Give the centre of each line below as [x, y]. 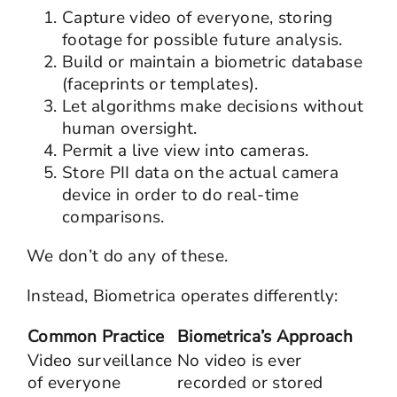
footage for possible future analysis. [202, 39]
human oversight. [129, 128]
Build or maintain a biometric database [212, 62]
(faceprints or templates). [160, 84]
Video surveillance [100, 360]
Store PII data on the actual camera [200, 172]
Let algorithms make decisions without [213, 106]
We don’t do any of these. [127, 256]
